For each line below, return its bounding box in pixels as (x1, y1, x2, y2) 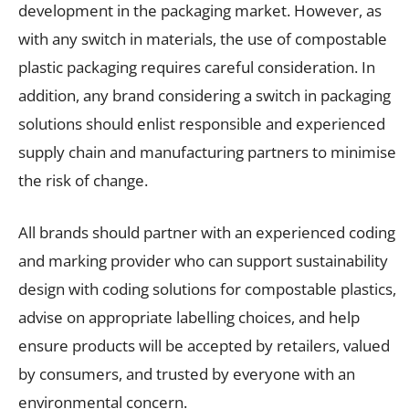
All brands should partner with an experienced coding (18, 221, 395, 243)
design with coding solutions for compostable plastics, (18, 278, 396, 299)
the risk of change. (18, 169, 152, 191)
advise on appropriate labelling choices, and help (18, 306, 360, 328)
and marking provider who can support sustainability (18, 249, 388, 271)
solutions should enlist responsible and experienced (18, 112, 385, 134)
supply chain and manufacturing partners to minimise (18, 141, 396, 163)
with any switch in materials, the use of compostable (18, 27, 387, 49)
